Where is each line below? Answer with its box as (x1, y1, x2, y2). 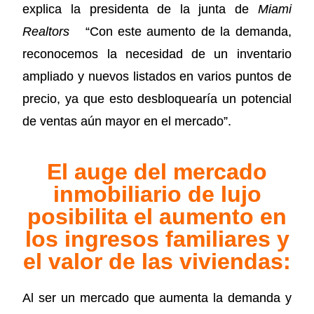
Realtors (22, 24, 81, 39)
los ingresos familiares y (25, 226, 289, 252)
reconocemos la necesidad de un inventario (22, 46, 292, 61)
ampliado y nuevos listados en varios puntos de (22, 69, 292, 83)
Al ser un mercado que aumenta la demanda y (22, 290, 292, 305)
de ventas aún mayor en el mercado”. (22, 114, 232, 128)
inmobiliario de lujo (53, 181, 261, 207)
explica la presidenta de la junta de (22, 1, 249, 16)
